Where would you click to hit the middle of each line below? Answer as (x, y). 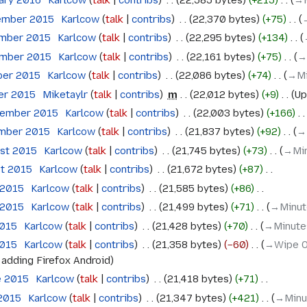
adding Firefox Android (56, 260)
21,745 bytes (206, 150)
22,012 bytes (224, 94)
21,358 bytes (186, 245)
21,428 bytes (186, 226)
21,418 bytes (198, 279)
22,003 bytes (228, 113)
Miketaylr (65, 94)
